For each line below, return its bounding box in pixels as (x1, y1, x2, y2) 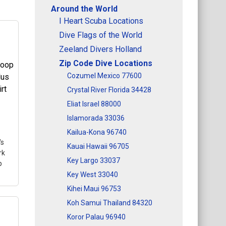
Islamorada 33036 (67, 114, 125, 122)
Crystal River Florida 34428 (67, 85, 151, 94)
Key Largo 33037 (67, 156, 120, 164)
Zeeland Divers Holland (59, 44, 142, 54)
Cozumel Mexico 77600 (67, 71, 142, 80)
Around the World (51, 4, 118, 14)
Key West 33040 (67, 170, 118, 179)
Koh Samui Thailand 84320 (67, 198, 152, 207)
